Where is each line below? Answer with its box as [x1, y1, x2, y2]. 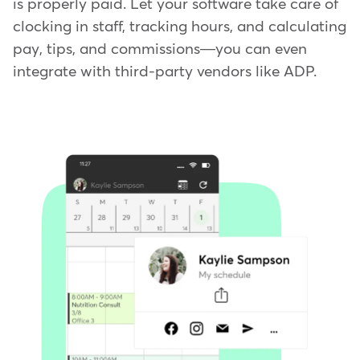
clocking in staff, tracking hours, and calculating [13, 19, 346, 35]
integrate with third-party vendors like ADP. [13, 64, 317, 80]
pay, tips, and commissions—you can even [13, 42, 307, 58]
